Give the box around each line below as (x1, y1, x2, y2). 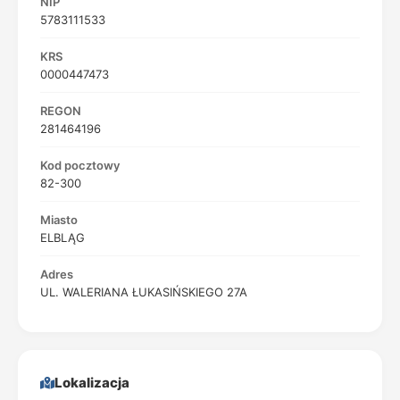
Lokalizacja (54, 374, 129, 391)
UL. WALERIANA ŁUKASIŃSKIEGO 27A (40, 285, 247, 299)
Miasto (40, 212, 78, 227)
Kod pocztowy (40, 158, 120, 172)
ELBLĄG (40, 230, 85, 245)
